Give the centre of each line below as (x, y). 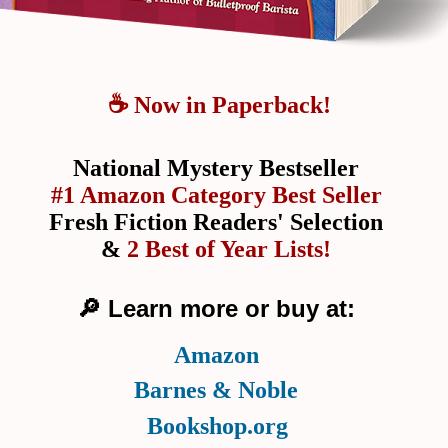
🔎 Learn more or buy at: (219, 308)
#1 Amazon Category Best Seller (219, 194)
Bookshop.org (217, 425)
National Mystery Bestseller (219, 167)
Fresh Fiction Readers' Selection (219, 221)
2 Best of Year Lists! (232, 248)
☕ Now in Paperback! (219, 104)
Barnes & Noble (216, 390)
